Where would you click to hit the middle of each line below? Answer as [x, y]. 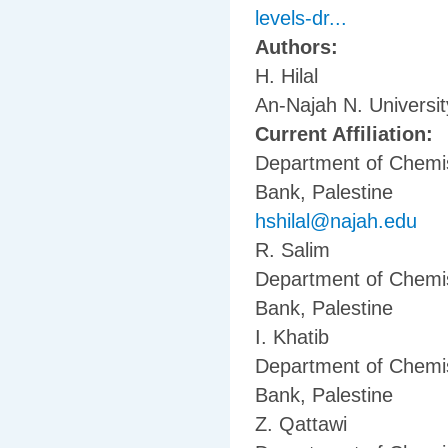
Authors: [299, 47]
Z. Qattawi [301, 424]
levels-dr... [301, 18]
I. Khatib [292, 337]
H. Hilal [286, 76]
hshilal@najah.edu [336, 221]
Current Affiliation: [347, 134]
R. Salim [292, 250]
